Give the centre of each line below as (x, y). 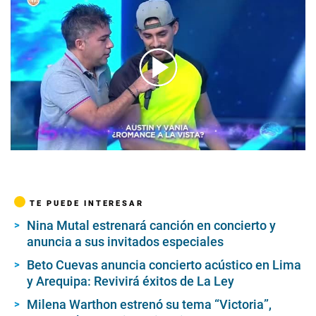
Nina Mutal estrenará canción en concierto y (151, 225)
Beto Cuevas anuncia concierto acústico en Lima (164, 265)
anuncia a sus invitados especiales (125, 241)
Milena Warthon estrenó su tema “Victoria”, (149, 304)
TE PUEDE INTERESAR (87, 203)
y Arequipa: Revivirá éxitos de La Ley (130, 281)
